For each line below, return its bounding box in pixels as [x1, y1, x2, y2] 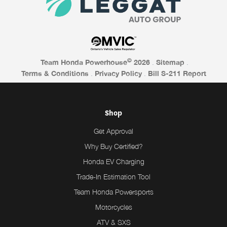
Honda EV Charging [83, 157, 144, 166]
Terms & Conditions [21, 69, 89, 78]
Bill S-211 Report [147, 69, 206, 78]
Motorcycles [95, 203, 132, 212]
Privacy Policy [94, 69, 142, 78]
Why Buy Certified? [84, 142, 143, 151]
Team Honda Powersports [73, 187, 154, 197]
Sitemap [156, 58, 184, 67]
